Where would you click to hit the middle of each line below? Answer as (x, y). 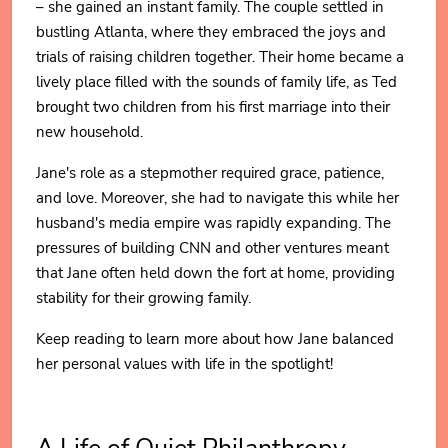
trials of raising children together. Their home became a (220, 57)
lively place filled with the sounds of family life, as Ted (216, 82)
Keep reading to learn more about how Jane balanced (215, 339)
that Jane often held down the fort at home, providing (215, 273)
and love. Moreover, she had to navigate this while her (217, 198)
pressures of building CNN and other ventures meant (212, 248)
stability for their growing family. (143, 298)
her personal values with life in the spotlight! (184, 364)
